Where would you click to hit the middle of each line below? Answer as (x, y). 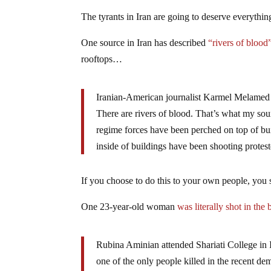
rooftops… (102, 59)
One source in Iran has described (145, 42)
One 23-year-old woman (129, 206)
